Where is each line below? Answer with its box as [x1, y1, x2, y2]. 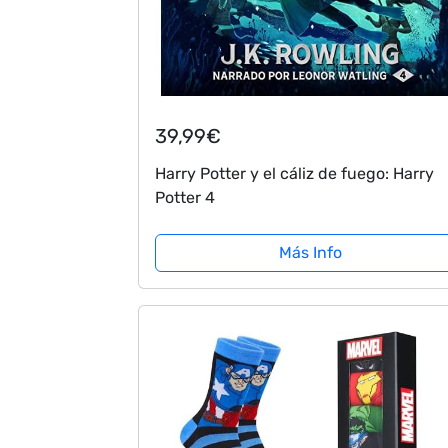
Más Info [279, 242, 343, 262]
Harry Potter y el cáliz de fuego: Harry [155, 163, 434, 183]
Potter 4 [155, 187, 215, 207]
